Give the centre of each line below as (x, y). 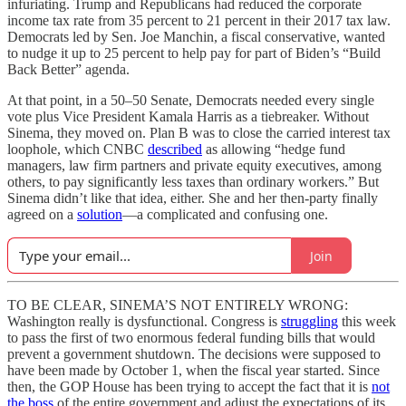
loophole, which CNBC (77, 149)
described (175, 149)
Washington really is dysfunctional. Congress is (144, 321)
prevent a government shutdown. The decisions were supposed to (194, 354)
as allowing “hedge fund (274, 149)
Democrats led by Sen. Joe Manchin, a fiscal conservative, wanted (196, 37)
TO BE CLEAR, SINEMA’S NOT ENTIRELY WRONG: (178, 305)
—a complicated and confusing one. (225, 214)
